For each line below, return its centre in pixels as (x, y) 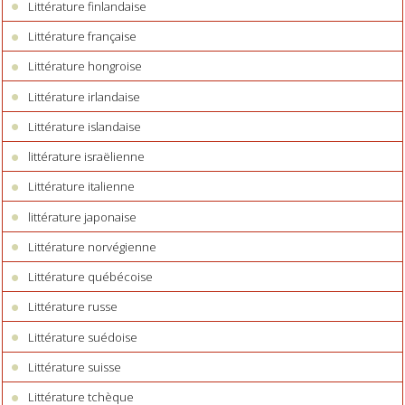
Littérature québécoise (91, 277)
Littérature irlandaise (85, 96)
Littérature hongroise (85, 66)
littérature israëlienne (87, 157)
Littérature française (83, 37)
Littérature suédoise (83, 337)
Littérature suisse (75, 367)
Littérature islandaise (85, 126)
